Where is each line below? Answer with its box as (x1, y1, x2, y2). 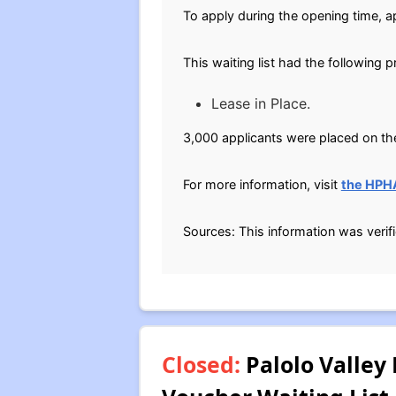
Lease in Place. (210, 95, 310, 112)
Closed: (161, 349, 240, 379)
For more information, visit (182, 177, 341, 192)
